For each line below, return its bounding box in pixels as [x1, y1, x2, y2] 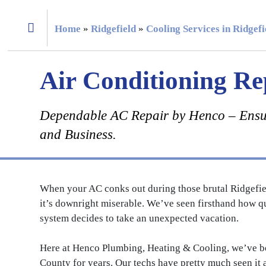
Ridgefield [90, 23, 136, 34]
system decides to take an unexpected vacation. [39, 212, 239, 224]
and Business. [39, 126, 116, 142]
